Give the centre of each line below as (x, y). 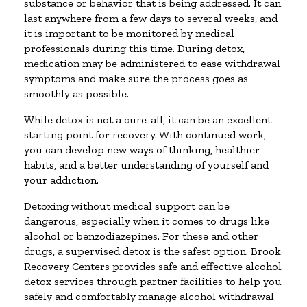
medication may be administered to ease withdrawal (152, 63)
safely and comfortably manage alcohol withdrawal (149, 296)
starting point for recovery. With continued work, (145, 134)
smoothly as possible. (76, 93)
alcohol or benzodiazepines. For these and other (141, 236)
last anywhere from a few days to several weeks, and (151, 18)
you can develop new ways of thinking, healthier (142, 149)
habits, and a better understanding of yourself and (146, 164)
